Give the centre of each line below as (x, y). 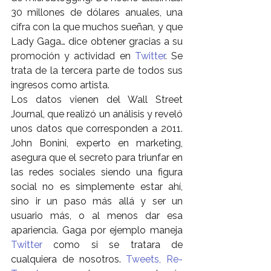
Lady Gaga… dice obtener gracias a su (97, 41)
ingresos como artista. (60, 85)
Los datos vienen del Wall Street (97, 99)
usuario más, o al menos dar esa (97, 215)
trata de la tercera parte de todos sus (97, 70)
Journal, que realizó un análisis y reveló (97, 114)
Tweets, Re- (154, 259)
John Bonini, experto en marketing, (97, 143)
